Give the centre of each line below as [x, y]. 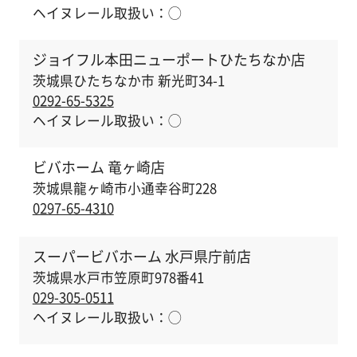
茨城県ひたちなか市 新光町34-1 [128, 80]
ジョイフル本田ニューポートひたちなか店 [169, 60]
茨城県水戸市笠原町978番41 [118, 277]
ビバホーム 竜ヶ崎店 [98, 167]
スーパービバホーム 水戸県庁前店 [141, 256]
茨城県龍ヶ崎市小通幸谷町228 [124, 188]
